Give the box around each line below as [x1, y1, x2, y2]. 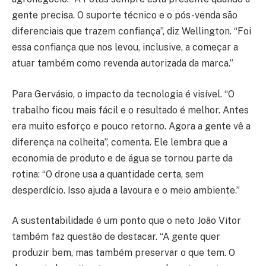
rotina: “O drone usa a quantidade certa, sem [12, 168, 204, 180]
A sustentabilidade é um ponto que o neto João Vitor [12, 215, 241, 227]
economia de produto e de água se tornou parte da [12, 152, 233, 164]
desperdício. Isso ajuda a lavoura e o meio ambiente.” [12, 184, 240, 196]
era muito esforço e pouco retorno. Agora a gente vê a [12, 120, 251, 132]
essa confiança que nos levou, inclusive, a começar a [12, 42, 238, 53]
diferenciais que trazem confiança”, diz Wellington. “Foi [12, 26, 251, 37]
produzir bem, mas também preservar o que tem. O [12, 247, 235, 259]
